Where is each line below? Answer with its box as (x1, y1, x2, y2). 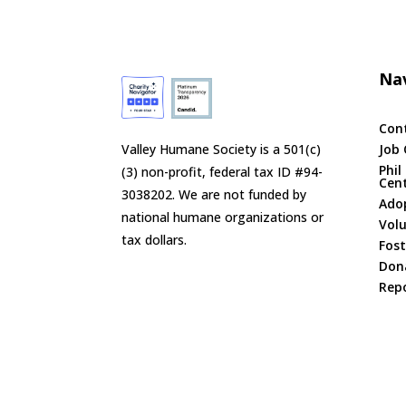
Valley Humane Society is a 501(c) (121, 140, 322, 158)
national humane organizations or (121, 208, 324, 226)
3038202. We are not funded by (121, 185, 307, 203)
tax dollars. (121, 230, 188, 248)
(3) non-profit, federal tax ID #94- (121, 162, 324, 180)
